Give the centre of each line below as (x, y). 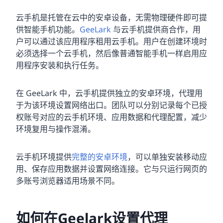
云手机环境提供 (44, 157)
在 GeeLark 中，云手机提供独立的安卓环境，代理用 (109, 93)
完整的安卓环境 (100, 157)
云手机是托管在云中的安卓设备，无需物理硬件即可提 (111, 17)
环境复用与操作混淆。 (56, 129)
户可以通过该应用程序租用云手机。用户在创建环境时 (111, 41)
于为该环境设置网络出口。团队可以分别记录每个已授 (111, 105)
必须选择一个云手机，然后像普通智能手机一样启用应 (111, 53)
